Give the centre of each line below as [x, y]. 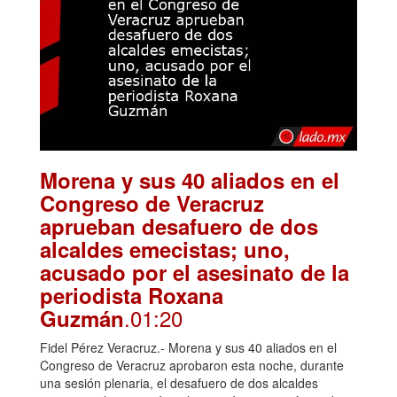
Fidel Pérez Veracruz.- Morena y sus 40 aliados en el [188, 347]
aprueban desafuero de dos [179, 226]
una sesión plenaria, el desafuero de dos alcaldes [179, 382]
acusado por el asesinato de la [195, 272]
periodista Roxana [132, 295]
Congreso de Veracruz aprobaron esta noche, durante [192, 365]
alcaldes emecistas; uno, [165, 249]
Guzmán [82, 318]
